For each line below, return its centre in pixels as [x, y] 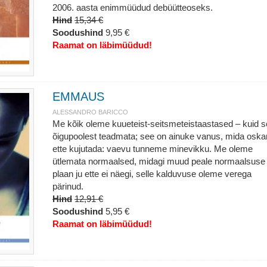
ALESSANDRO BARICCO [90, 112]
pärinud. [68, 186]
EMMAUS [78, 97]
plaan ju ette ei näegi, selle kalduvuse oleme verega [152, 174]
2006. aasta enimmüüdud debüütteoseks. [132, 7]
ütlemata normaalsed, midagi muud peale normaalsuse [159, 161]
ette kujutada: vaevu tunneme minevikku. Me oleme [152, 149]
